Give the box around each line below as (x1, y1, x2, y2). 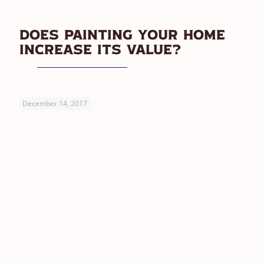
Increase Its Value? (19, 43, 181, 58)
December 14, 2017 (22, 98, 87, 108)
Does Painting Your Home (19, 28, 225, 43)
